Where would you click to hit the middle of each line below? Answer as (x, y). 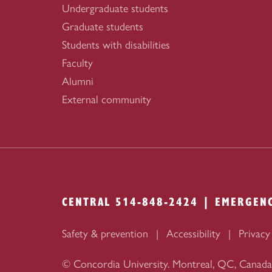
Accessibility (193, 233)
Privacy (254, 233)
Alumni (78, 81)
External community (107, 100)
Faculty (77, 63)
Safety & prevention (105, 233)
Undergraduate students (115, 8)
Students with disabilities (116, 45)
